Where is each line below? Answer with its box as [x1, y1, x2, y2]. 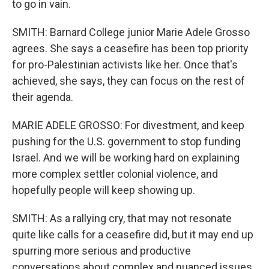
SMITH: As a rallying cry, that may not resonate [12, 212, 232, 225]
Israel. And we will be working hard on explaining [12, 151, 240, 164]
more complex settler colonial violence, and [12, 168, 218, 180]
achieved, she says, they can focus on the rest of [12, 74, 245, 87]
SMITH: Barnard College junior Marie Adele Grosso [12, 26, 250, 38]
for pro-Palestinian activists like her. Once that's [12, 58, 238, 71]
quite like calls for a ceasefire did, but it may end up [12, 228, 253, 241]
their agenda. [12, 91, 73, 103]
